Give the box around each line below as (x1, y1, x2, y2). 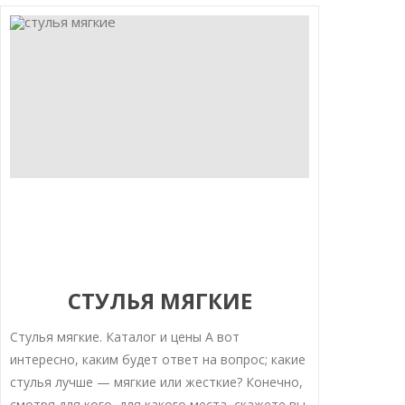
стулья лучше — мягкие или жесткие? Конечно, (9, 373, 303, 391)
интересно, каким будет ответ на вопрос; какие (9, 351, 306, 369)
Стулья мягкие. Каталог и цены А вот (9, 328, 240, 346)
